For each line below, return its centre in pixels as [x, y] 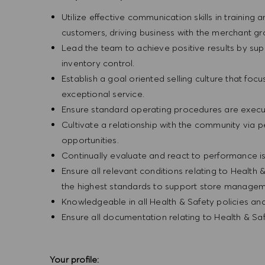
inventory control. [101, 63]
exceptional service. [106, 93]
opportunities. [90, 140]
